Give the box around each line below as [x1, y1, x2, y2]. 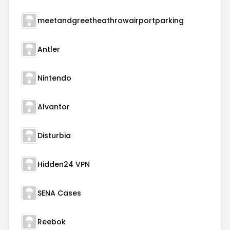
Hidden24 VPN [37, 159, 90, 169]
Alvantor [37, 102, 70, 112]
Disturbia [37, 130, 71, 141]
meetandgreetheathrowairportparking [37, 15, 184, 26]
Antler [37, 44, 60, 54]
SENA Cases [37, 188, 81, 198]
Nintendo [37, 73, 71, 83]
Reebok [37, 217, 66, 227]
